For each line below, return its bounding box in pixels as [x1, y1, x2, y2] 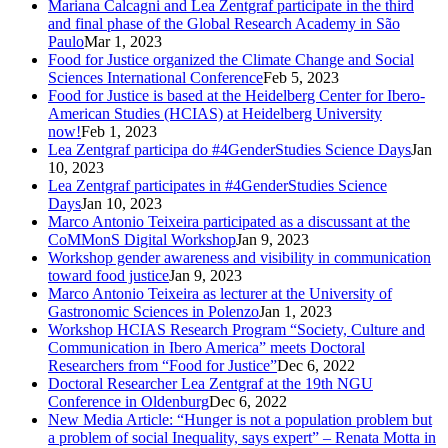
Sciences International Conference [48, 68, 263, 86]
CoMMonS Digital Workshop [48, 230, 236, 248]
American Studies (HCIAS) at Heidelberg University [48, 104, 382, 122]
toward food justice [48, 266, 169, 284]
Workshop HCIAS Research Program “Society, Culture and [48, 320, 425, 338]
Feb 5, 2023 [263, 68, 339, 86]
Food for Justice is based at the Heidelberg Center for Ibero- [48, 86, 425, 104]
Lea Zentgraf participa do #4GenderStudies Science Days [48, 140, 411, 158]
